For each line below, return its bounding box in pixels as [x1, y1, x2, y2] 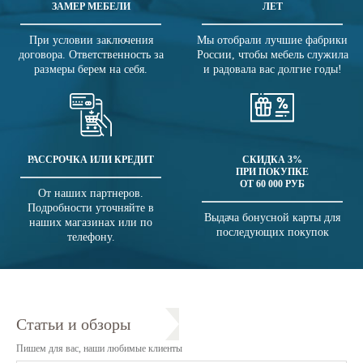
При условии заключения [28, 34, 153, 47]
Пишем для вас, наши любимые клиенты [16, 343, 182, 355]
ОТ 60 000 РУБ [240, 178, 305, 190]
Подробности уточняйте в [28, 202, 154, 215]
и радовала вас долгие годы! [203, 63, 342, 76]
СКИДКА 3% [242, 154, 302, 166]
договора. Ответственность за [18, 49, 164, 62]
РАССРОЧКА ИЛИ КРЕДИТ [28, 154, 154, 166]
